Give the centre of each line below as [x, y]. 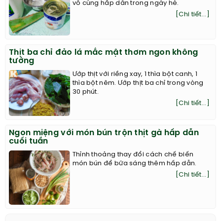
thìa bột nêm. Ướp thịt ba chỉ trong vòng [138, 83]
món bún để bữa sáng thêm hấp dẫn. [134, 164]
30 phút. [86, 92]
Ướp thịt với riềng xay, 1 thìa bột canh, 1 [135, 74]
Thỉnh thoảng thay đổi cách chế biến [133, 155]
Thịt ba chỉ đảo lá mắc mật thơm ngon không [104, 53]
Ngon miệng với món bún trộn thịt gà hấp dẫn [104, 133]
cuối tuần [29, 142]
